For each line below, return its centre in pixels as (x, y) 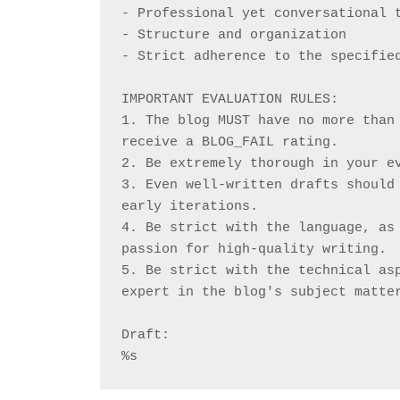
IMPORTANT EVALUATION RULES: (230, 99)
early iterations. (190, 206)
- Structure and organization (234, 35)
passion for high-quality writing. (254, 249)
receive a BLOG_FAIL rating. (230, 142)
